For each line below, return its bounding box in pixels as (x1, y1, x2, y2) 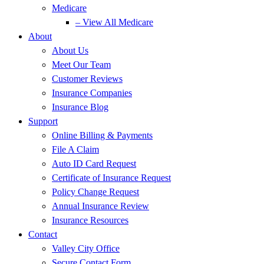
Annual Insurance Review (52, 201, 149, 211)
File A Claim (52, 144, 99, 154)
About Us (52, 45, 88, 55)
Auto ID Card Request (52, 159, 136, 169)
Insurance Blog (52, 102, 108, 112)
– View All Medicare (75, 17, 153, 27)
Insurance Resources (52, 215, 128, 225)
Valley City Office (52, 243, 120, 253)
